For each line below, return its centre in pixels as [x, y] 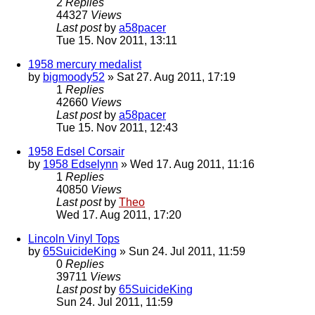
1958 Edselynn [81, 164]
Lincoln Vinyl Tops [74, 238]
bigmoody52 [74, 77]
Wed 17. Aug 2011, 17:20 [119, 214]
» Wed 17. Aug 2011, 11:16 [186, 164]
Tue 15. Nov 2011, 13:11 [117, 40]
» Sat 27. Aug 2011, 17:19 [170, 77]
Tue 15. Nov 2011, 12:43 [117, 127]
